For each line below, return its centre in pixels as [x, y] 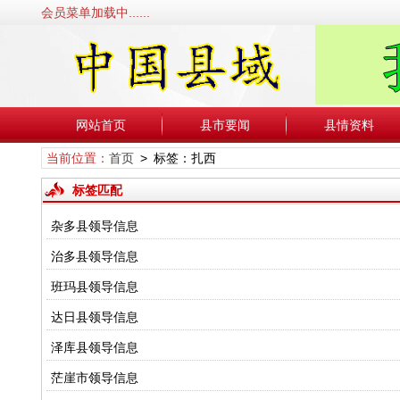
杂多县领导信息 [94, 226]
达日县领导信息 [94, 317]
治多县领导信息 [94, 256]
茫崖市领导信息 [94, 378]
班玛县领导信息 [94, 287]
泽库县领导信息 [94, 347]
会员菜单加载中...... [95, 12]
